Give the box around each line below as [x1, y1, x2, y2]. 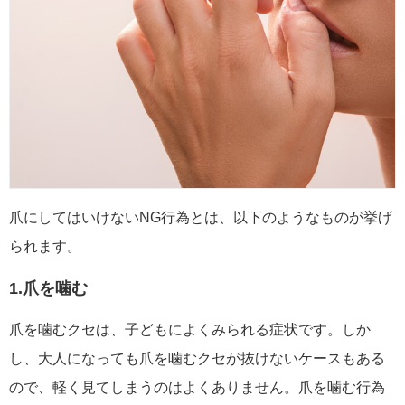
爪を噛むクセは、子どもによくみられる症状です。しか [9, 321, 371, 337]
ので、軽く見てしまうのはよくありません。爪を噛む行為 [9, 379, 385, 395]
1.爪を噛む [9, 278, 88, 298]
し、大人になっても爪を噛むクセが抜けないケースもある [9, 350, 385, 366]
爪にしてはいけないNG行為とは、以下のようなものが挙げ [9, 209, 392, 225]
